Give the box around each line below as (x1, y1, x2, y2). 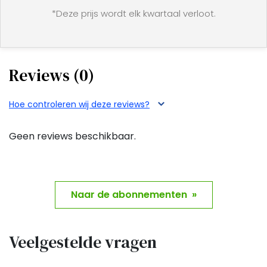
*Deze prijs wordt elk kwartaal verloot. (51, 7, 216, 20)
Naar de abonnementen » (70, 187, 197, 201)
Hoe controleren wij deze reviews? (9, 98, 150, 110)
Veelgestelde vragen (9, 230, 157, 253)
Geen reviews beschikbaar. (9, 129, 136, 143)
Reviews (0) (9, 63, 94, 86)
